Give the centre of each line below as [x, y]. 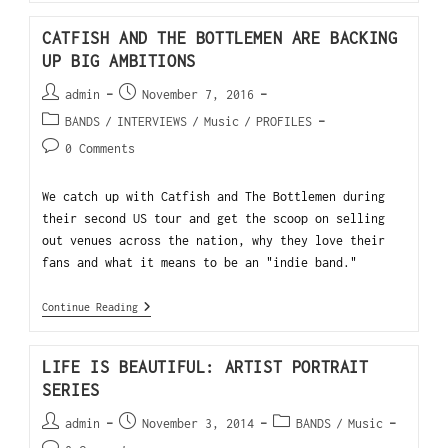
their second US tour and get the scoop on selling [214, 218]
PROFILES [284, 121]
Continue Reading [90, 306]
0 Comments [100, 148]
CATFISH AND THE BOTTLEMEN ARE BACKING [220, 37]
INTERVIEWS [152, 121]
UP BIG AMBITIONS [119, 60]
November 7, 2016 [198, 94]
